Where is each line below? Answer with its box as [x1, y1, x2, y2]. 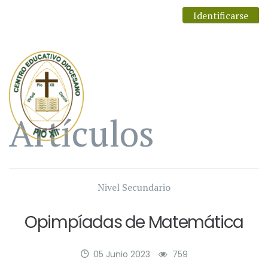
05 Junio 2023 [93, 248, 150, 260]
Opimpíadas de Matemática [25, 211, 243, 234]
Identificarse [193, 9, 248, 22]
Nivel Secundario [98, 181, 170, 194]
